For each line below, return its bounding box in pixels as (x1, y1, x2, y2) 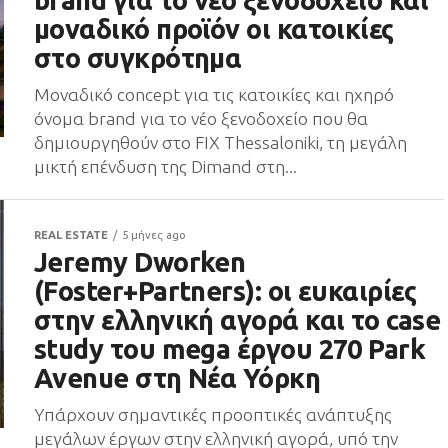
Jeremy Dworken (34, 247, 246, 277)
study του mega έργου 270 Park (34, 334, 426, 364)
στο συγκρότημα (34, 43, 242, 73)
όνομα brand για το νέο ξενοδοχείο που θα (34, 109, 368, 128)
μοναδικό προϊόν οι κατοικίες (34, 14, 394, 44)
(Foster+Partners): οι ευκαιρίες (34, 276, 417, 306)
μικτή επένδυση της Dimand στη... (34, 157, 297, 176)
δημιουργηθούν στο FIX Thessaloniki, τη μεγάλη (34, 133, 407, 152)
